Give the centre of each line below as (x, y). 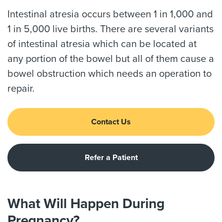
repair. (21, 89)
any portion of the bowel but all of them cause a (111, 59)
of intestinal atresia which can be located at (102, 44)
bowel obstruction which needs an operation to (110, 74)
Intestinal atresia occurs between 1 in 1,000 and (110, 14)
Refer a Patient (111, 158)
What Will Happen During (86, 204)
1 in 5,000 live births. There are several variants (111, 29)
